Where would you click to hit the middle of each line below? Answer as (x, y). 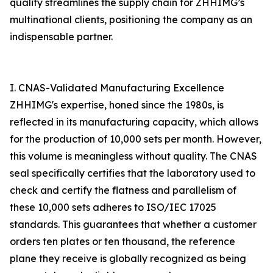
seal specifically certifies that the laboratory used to (133, 173)
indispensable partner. (61, 37)
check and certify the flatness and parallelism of (123, 190)
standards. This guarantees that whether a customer (133, 224)
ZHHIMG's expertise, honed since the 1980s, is (117, 105)
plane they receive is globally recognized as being (128, 258)
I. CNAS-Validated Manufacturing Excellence (117, 88)
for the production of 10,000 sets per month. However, (136, 139)
